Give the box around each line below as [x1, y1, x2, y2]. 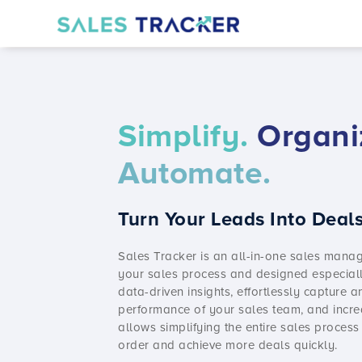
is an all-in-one [196, 248, 290, 263]
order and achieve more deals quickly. [118, 337, 338, 352]
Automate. [118, 154, 271, 193]
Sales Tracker [118, 248, 197, 263]
